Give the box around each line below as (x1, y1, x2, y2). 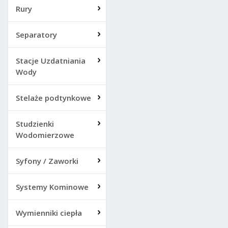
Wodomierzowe (16, 130, 74, 140)
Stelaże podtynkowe (16, 93, 91, 103)
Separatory (16, 30, 57, 40)
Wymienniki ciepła (16, 208, 82, 218)
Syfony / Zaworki (16, 156, 78, 166)
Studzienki (16, 119, 54, 129)
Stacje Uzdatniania (16, 55, 85, 66)
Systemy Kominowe (16, 182, 89, 192)
